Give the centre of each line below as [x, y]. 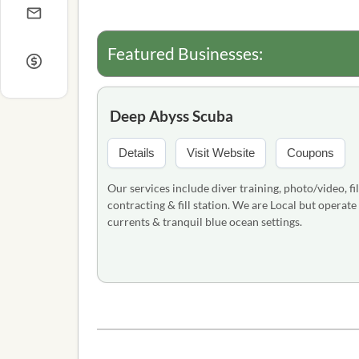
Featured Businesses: [185, 53]
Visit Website [220, 153]
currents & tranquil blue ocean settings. [204, 222]
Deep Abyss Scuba [171, 116]
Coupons [310, 153]
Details [136, 153]
